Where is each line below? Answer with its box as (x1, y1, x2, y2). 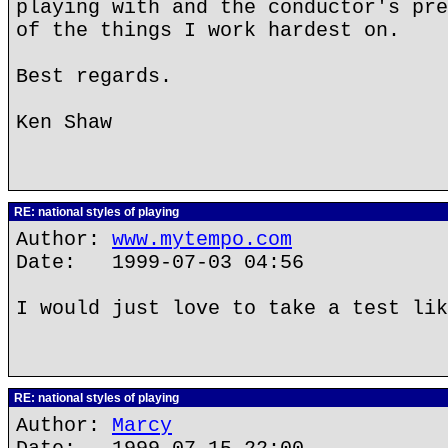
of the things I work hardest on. (16, 19, 400, 42)
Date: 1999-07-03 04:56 (16, 251, 304, 274)
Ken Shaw (16, 111, 112, 134)
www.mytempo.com (112, 228, 292, 251)
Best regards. (16, 65, 172, 88)
